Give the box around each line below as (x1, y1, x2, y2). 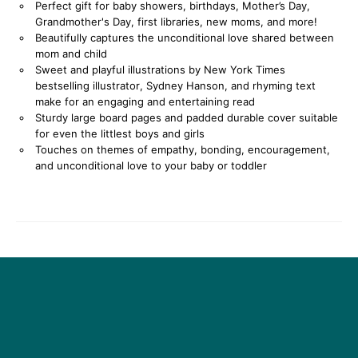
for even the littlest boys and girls (35, 127, 205, 140)
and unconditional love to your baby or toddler (35, 159, 267, 172)
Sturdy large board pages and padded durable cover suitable (35, 111, 338, 124)
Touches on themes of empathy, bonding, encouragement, (35, 143, 330, 156)
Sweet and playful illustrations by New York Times (35, 63, 285, 76)
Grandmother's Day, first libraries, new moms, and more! (35, 15, 317, 28)
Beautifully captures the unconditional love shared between (35, 31, 334, 44)
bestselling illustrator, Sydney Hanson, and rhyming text (35, 79, 316, 92)
